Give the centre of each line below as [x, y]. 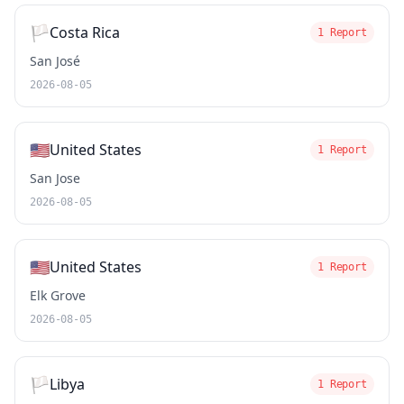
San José [55, 61]
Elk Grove [58, 295]
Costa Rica [85, 32]
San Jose [55, 178]
